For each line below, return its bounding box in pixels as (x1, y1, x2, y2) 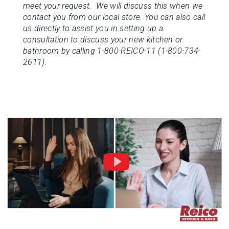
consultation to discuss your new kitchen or (23, 35, 183, 44)
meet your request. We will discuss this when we (23, 1, 203, 11)
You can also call (144, 12, 205, 22)
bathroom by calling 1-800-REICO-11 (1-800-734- (23, 46, 201, 56)
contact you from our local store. (23, 12, 143, 22)
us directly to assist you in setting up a (23, 24, 164, 33)
